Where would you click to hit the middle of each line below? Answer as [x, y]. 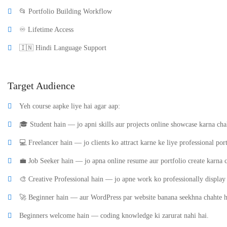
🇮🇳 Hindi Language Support [63, 48]
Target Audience [41, 86]
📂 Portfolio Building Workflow [66, 11]
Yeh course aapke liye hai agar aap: [70, 106]
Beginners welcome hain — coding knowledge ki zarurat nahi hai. [114, 216]
